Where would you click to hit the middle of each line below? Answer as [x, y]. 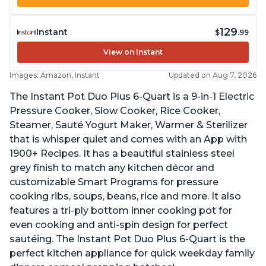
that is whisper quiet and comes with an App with [128, 140]
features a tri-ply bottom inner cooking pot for [121, 211]
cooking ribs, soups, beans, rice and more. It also [125, 197]
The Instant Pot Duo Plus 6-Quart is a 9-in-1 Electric [132, 97]
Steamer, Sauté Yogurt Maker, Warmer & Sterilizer [129, 125]
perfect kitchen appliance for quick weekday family [132, 254]
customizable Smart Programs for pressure [114, 182]
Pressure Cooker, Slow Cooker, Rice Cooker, [115, 111]
